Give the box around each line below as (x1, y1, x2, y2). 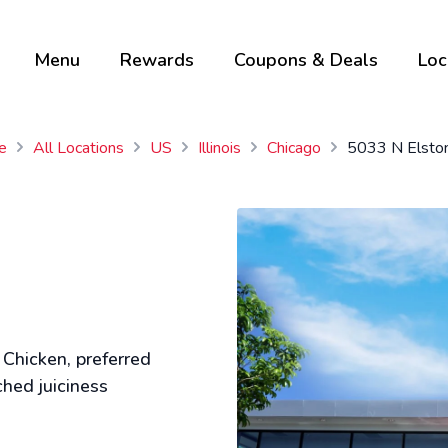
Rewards (119, 47, 194, 72)
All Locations (32, 137, 124, 159)
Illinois (197, 137, 241, 159)
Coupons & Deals (233, 47, 378, 72)
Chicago (266, 137, 321, 159)
